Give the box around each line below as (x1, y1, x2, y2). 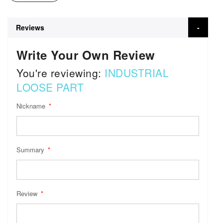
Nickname (16, 101, 47, 111)
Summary (16, 145, 46, 155)
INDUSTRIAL (105, 65, 169, 81)
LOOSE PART (16, 80, 84, 95)
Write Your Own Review (16, 46, 155, 64)
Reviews (16, 22, 44, 33)
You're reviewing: (16, 65, 105, 81)
